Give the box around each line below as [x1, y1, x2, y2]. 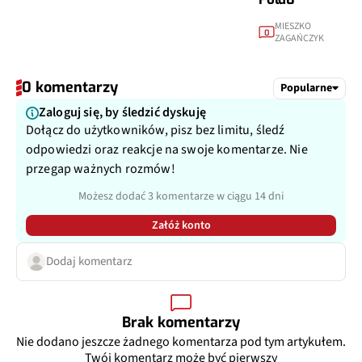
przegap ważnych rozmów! [26, 159, 175, 178]
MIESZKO [275, 19, 312, 33]
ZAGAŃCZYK [275, 31, 325, 45]
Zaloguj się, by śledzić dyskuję [39, 103, 206, 121]
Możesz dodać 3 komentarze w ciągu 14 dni [78, 187, 284, 204]
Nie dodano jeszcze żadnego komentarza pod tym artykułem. [16, 332, 346, 351]
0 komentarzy [22, 77, 118, 97]
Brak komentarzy [122, 312, 240, 332]
